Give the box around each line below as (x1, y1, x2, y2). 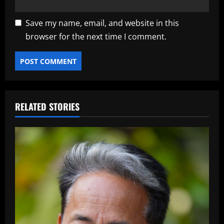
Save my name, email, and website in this (25, 17, 179, 29)
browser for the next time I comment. (25, 31, 166, 42)
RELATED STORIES (15, 100, 79, 113)
